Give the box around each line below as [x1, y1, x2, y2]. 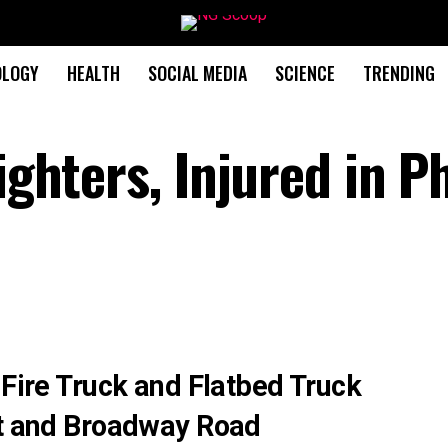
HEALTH [66, 60, 120, 86]
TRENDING [362, 60, 435, 86]
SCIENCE [274, 60, 335, 86]
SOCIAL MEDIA [147, 60, 247, 86]
